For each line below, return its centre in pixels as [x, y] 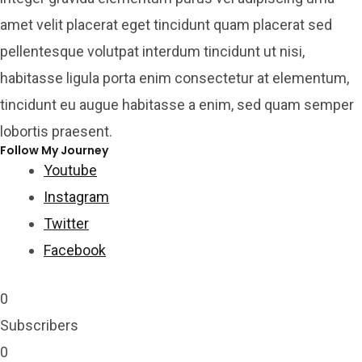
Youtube [70, 170]
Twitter [66, 223]
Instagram [76, 196]
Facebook [75, 250]
